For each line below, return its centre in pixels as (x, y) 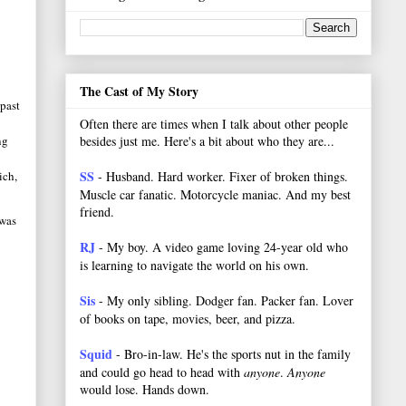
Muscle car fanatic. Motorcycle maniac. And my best (215, 194)
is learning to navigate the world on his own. (194, 265)
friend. (97, 211)
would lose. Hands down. (145, 389)
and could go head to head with (162, 372)
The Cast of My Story (139, 91)
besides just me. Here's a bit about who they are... (207, 140)
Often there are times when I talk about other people (214, 123)
